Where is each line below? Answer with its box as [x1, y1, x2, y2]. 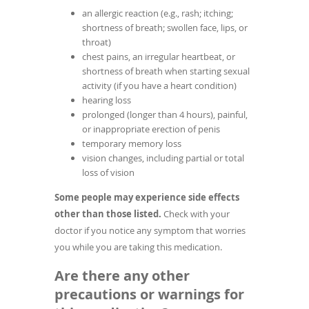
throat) [82, 36, 111, 49]
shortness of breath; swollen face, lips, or [82, 21, 248, 34]
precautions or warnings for [54, 285, 244, 304]
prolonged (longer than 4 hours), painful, [82, 108, 248, 121]
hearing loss [82, 94, 131, 107]
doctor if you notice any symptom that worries [54, 224, 246, 237]
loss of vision [82, 166, 134, 179]
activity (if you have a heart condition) [82, 79, 237, 92]
